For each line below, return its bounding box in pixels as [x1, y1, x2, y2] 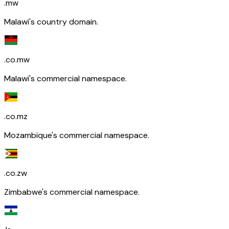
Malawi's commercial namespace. [4, 73, 127, 84]
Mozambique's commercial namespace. [4, 129, 149, 141]
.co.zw [4, 167, 27, 178]
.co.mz [4, 110, 28, 122]
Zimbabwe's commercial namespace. [4, 186, 140, 197]
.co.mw [4, 54, 30, 65]
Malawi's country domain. [4, 16, 98, 27]
